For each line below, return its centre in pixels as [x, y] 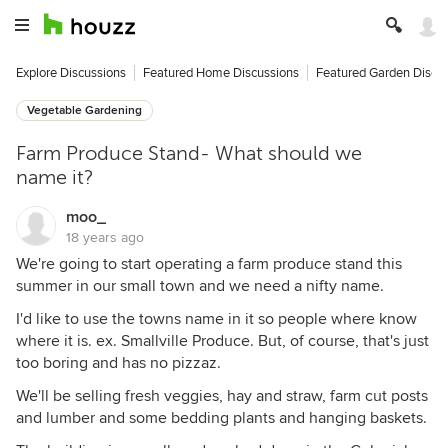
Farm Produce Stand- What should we [189, 153]
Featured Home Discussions [221, 73]
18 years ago [105, 237]
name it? [55, 177]
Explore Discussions [71, 73]
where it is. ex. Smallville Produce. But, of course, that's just [222, 341]
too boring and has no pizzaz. [118, 363]
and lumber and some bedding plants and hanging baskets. [221, 418]
